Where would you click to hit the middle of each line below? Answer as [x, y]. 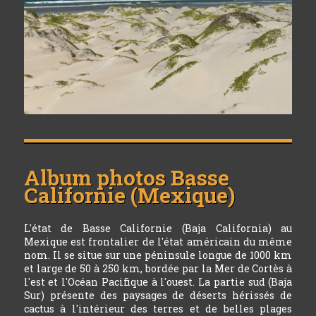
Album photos [97, 177]
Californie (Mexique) [129, 195]
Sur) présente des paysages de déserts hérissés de [158, 295]
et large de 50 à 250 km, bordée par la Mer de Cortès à [158, 268]
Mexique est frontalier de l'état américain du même [158, 241]
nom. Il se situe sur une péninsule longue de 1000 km [158, 255]
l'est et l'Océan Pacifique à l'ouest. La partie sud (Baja [158, 281]
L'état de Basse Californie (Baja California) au [158, 228]
